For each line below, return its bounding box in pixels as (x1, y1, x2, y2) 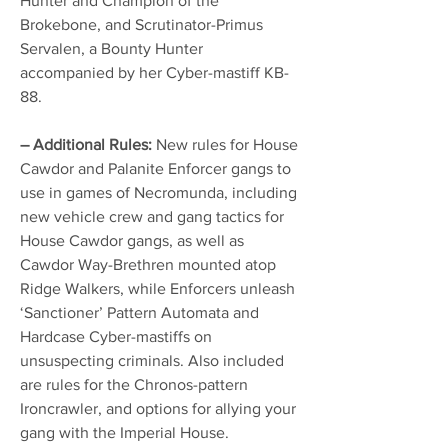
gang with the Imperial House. (20, 423, 229, 441)
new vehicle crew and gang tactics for (20, 207, 284, 225)
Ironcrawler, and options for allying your (20, 399, 296, 417)
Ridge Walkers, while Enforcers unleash (20, 279, 295, 297)
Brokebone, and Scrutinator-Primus (20, 15, 263, 33)
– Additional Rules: (20, 135, 152, 153)
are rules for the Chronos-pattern (20, 375, 248, 393)
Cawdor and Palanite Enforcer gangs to (20, 159, 291, 177)
